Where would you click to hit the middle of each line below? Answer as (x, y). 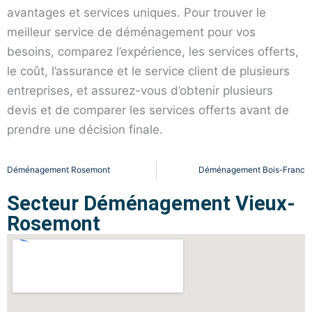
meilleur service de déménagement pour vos (131, 32)
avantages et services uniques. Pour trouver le (136, 12)
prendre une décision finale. (85, 129)
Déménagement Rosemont (58, 170)
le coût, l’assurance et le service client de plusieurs (148, 71)
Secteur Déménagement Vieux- (151, 204)
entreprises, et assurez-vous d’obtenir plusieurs (140, 90)
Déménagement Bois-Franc (252, 170)
